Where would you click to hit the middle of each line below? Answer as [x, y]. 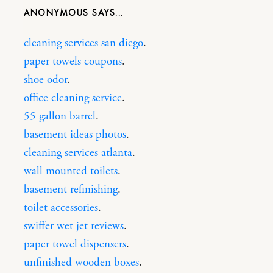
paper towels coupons [73, 61]
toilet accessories [61, 207]
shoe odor [45, 80]
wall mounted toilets [71, 171]
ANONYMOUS [58, 12]
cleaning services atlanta [78, 153]
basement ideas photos [75, 134]
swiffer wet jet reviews [74, 226]
